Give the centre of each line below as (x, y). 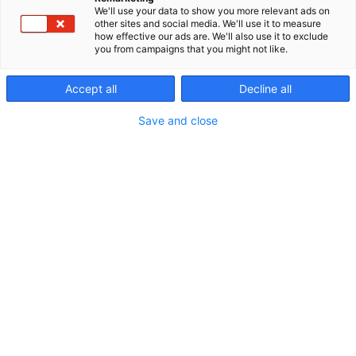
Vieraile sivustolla (69, 226)
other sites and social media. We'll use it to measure (208, 23)
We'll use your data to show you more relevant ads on (212, 11)
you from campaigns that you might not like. (191, 49)
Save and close (178, 120)
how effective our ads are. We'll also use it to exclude (211, 36)
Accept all (91, 89)
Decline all (265, 89)
